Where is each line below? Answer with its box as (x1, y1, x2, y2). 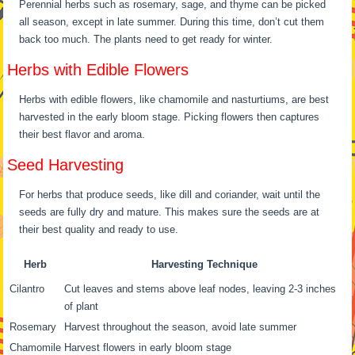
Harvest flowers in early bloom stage (64, 341, 232, 353)
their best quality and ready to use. (19, 223, 179, 235)
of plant (64, 300, 99, 312)
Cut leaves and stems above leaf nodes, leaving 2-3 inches (64, 282, 337, 295)
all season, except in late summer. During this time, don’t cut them (19, 15, 325, 28)
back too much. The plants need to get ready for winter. (19, 32, 273, 45)
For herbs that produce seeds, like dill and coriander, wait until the (19, 188, 321, 200)
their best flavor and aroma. (19, 128, 146, 140)
